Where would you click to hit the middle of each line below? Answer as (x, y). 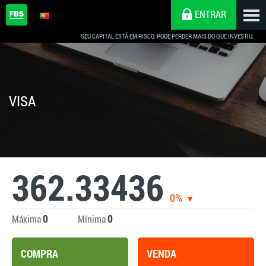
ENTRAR (210, 14)
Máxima (27, 219)
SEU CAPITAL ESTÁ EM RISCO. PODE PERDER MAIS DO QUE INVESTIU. (167, 36)
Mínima (93, 219)
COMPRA (39, 254)
